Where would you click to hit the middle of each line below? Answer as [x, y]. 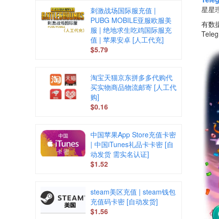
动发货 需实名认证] [120, 154]
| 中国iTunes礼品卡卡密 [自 [132, 144]
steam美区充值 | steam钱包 [133, 192]
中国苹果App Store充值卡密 [133, 134]
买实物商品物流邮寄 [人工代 [133, 87]
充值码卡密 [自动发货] [124, 201]
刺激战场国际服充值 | [123, 10]
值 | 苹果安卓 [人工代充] [127, 40]
